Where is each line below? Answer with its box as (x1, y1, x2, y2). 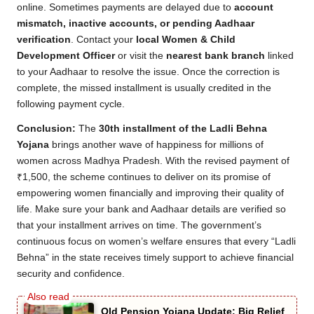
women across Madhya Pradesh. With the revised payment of (17, 155, 289, 166)
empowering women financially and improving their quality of (17, 187, 284, 198)
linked (265, 50, 294, 61)
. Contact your (71, 34, 136, 45)
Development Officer (17, 50, 115, 61)
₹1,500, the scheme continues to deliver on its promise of (17, 171, 271, 182)
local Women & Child (136, 34, 235, 45)
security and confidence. (17, 268, 125, 279)
